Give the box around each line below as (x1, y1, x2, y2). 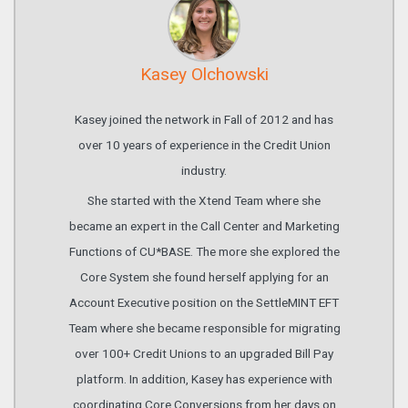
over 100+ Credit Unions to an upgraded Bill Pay (75, 346, 333, 362)
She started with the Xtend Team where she (87, 193, 321, 209)
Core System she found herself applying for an (79, 270, 329, 285)
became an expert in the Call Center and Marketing (68, 219, 340, 234)
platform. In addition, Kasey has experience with (76, 372, 332, 387)
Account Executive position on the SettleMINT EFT (69, 295, 339, 311)
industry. (181, 163, 227, 178)
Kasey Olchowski (139, 64, 269, 86)
